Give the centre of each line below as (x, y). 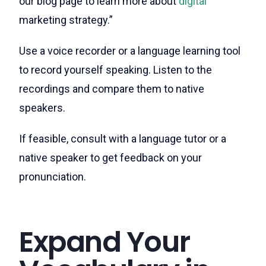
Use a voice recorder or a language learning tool (130, 50)
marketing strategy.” (66, 20)
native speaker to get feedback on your (110, 157)
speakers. (42, 107)
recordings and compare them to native (112, 88)
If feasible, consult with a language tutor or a (123, 138)
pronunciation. (53, 176)
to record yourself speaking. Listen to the (115, 69)
